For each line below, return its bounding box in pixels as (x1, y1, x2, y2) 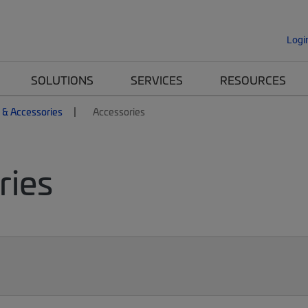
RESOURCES (220, 72, 286, 87)
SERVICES (131, 72, 183, 87)
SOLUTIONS (31, 72, 93, 87)
